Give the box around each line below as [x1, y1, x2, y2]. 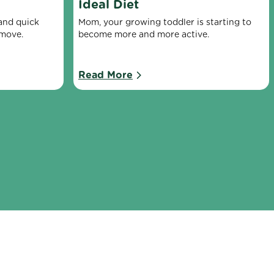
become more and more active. [78, 29, 209, 40]
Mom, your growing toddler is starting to [78, 17, 251, 28]
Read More [78, 69, 133, 81]
